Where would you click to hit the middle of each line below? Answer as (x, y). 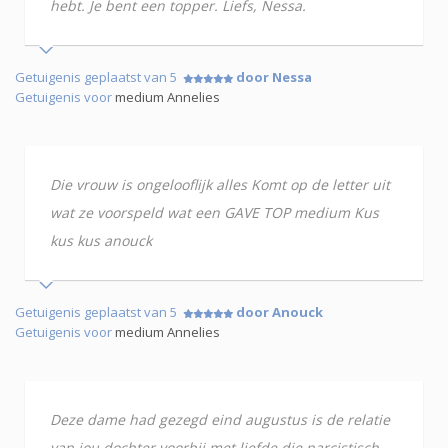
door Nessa (274, 76)
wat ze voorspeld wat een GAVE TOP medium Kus (214, 212)
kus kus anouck (101, 240)
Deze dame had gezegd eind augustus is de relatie (220, 419)
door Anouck (279, 311)
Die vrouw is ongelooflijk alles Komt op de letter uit (220, 184)
